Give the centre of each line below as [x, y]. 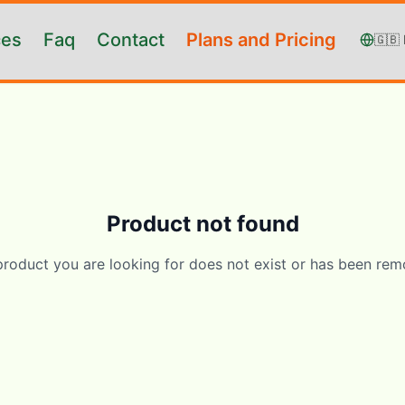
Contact [131, 40]
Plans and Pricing [261, 40]
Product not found [202, 224]
